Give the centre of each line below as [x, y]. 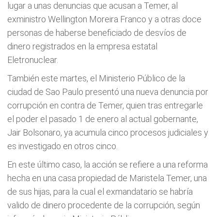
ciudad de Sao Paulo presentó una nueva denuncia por [108, 92]
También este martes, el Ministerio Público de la [96, 78]
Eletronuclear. [33, 60]
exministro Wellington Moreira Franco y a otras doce [104, 19]
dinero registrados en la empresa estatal [82, 46]
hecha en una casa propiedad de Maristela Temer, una [107, 178]
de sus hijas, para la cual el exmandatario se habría [100, 192]
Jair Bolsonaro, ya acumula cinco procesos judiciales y [108, 132]
